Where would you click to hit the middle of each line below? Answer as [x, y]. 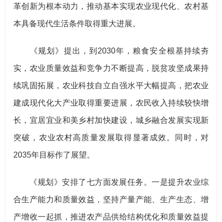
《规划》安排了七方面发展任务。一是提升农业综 [111, 182]
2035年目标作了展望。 [54, 155]
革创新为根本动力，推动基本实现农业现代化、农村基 [111, 6]
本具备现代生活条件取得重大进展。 [77, 24]
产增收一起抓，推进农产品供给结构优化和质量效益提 [111, 217]
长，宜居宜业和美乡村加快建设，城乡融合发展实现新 [111, 120]
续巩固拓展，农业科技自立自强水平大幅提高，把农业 [111, 85]
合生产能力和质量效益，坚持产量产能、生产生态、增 [111, 199]
